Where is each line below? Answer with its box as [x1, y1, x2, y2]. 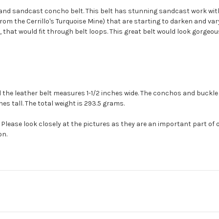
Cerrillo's [26, 17, 54, 25]
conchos [153, 88, 181, 97]
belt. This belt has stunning [69, 6, 159, 15]
